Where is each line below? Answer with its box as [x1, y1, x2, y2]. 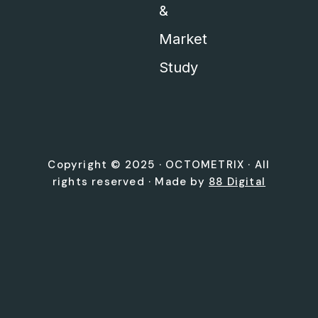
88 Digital [209, 175, 266, 190]
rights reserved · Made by [52, 175, 209, 190]
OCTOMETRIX [165, 158, 245, 172]
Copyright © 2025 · [48, 158, 166, 172]
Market [159, 31, 207, 48]
